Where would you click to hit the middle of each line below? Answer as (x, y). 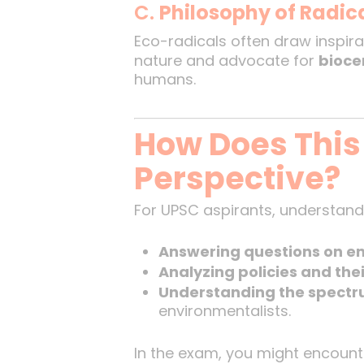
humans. (165, 79)
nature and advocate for (226, 61)
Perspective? (237, 178)
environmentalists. (224, 311)
